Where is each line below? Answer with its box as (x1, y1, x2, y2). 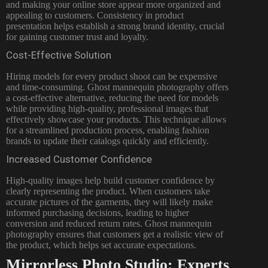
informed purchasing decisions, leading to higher (6, 208, 189, 218)
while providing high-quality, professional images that (6, 103, 208, 114)
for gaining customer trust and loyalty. (6, 31, 148, 42)
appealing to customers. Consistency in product (6, 10, 184, 20)
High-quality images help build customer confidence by (6, 175, 215, 186)
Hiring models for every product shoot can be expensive (6, 71, 217, 81)
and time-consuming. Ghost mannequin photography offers (6, 81, 229, 92)
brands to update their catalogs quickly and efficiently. (6, 135, 209, 146)
